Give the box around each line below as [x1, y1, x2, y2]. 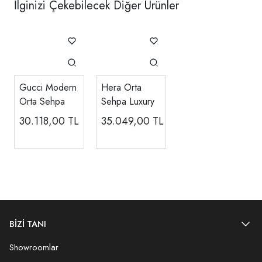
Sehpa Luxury [101, 94, 154, 108]
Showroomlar [9, 240, 58, 254]
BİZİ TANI [9, 218, 46, 231]
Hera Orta [101, 80, 142, 94]
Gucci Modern [19, 80, 77, 94]
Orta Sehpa [19, 94, 65, 108]
